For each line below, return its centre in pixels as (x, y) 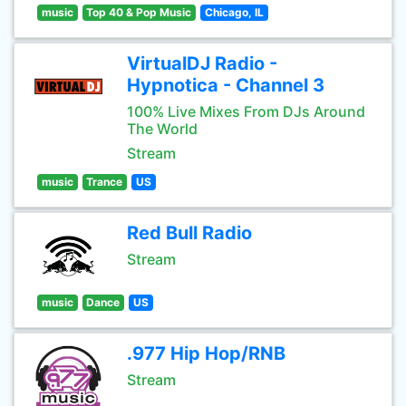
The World (162, 129)
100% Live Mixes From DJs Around (246, 111)
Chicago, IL (234, 12)
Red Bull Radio (189, 233)
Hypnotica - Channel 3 (226, 85)
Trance (105, 182)
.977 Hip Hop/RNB (206, 353)
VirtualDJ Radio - (202, 63)
